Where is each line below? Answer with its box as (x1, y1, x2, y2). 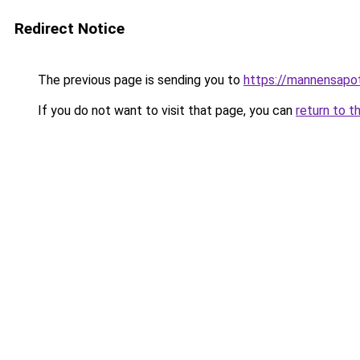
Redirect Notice (14, 19, 125, 38)
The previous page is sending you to (35, 72, 243, 88)
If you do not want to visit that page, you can (35, 103, 296, 118)
